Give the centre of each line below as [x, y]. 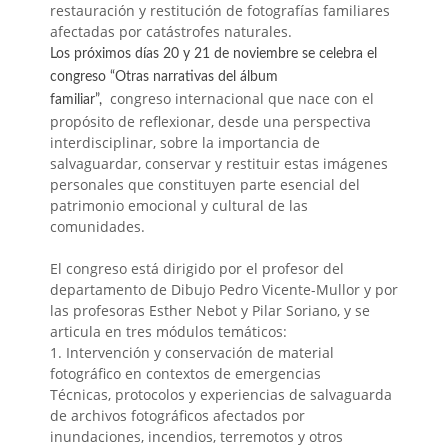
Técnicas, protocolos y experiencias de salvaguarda [221, 395]
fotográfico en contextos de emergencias [185, 374]
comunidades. [97, 227]
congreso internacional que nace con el [240, 99]
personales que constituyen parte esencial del [205, 185]
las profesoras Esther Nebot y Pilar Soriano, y [202, 311]
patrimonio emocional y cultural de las [179, 206]
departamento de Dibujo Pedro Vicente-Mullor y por [224, 290]
